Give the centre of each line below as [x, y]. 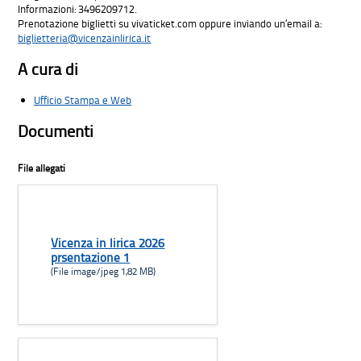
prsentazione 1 [91, 257]
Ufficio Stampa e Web [82, 100]
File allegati [42, 168]
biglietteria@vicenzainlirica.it [85, 37]
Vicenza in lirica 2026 [108, 242]
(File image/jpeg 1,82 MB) [104, 271]
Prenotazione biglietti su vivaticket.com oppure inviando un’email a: [170, 23]
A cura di [48, 68]
